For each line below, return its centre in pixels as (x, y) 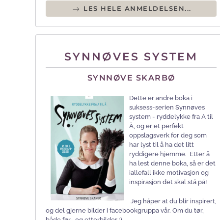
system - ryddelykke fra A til (171, 117)
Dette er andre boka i (161, 98)
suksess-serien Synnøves (167, 108)
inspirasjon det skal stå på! (168, 182)
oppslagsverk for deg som (168, 136)
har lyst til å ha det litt (162, 145)
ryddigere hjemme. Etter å (169, 154)
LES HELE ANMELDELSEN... (136, 8)
